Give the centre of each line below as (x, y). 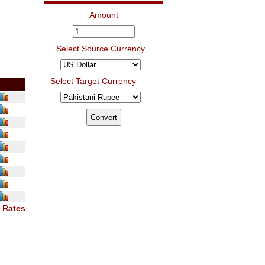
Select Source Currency (101, 49)
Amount (104, 15)
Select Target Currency (93, 81)
